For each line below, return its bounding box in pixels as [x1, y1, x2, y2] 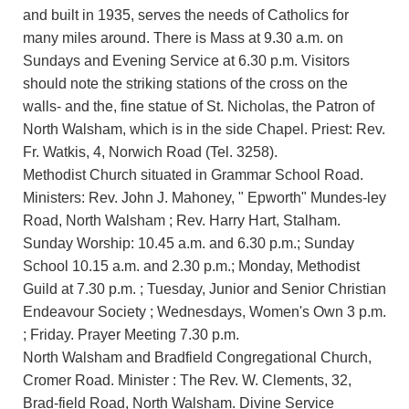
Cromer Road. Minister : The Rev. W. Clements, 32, [23, 372, 351, 388]
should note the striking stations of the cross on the [23, 75, 348, 91]
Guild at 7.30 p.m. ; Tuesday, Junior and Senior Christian [23, 280, 386, 297]
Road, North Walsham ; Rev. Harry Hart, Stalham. [23, 212, 341, 228]
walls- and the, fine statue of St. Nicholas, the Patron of [23, 98, 374, 114]
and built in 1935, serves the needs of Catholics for [23, 6, 349, 23]
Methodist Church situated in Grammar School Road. [23, 166, 363, 183]
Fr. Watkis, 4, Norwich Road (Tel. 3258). [23, 143, 278, 160]
